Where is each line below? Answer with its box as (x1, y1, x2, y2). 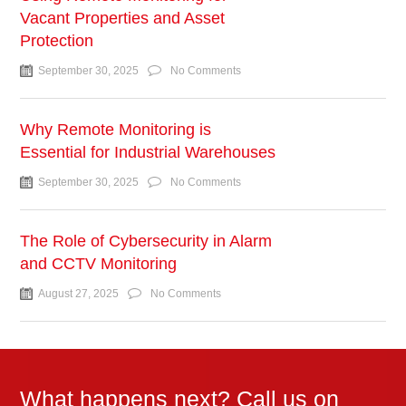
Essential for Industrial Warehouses (20, 143, 276, 162)
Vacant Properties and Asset (20, 9, 226, 28)
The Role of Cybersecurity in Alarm (20, 232, 273, 251)
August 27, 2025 (38, 287, 120, 301)
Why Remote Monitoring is (20, 121, 212, 140)
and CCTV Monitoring (20, 255, 178, 274)
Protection (20, 32, 94, 51)
